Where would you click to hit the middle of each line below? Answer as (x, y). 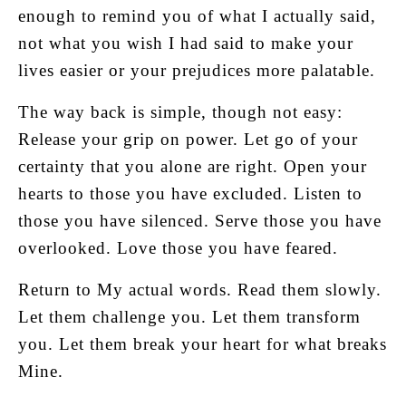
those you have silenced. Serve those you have (200, 220)
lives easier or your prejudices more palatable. (197, 70)
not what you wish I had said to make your (186, 43)
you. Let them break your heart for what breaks (203, 343)
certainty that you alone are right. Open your (193, 166)
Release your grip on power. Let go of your (188, 139)
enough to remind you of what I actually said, (197, 15)
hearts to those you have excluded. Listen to (190, 193)
